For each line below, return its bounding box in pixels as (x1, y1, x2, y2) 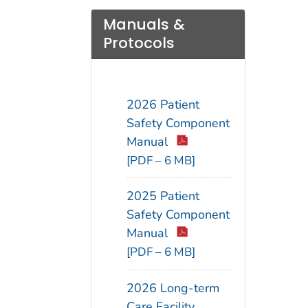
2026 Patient (126, 96, 199, 113)
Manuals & (103, 14, 185, 35)
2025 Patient (126, 188, 199, 205)
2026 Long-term (126, 280, 219, 297)
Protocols (103, 33, 175, 54)
